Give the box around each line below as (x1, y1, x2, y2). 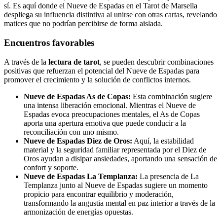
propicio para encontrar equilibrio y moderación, (24, 189, 174, 198)
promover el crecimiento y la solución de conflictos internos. (4, 75, 191, 84)
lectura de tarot (48, 57, 100, 66)
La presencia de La (138, 172, 199, 181)
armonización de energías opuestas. (24, 207, 133, 216)
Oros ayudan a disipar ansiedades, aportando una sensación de (24, 154, 217, 163)
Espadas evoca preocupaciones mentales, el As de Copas (24, 110, 200, 118)
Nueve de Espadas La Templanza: (24, 172, 138, 181)
